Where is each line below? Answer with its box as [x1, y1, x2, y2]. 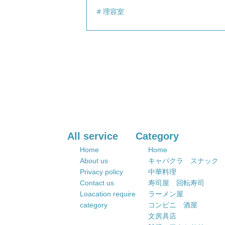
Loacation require [80, 190, 136, 198]
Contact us [80, 179, 115, 187]
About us [80, 157, 108, 165]
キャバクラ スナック [148, 157, 219, 165]
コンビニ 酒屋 [148, 201, 198, 209]
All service [67, 131, 119, 142]
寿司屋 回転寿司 [148, 179, 205, 187]
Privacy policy [80, 168, 124, 176]
